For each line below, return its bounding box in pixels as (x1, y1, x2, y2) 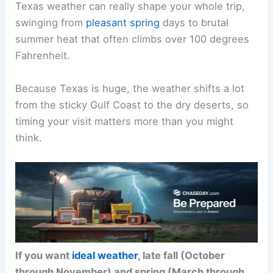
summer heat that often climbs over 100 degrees (15, 33, 250, 46)
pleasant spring (86, 16, 160, 29)
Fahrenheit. (15, 49, 71, 62)
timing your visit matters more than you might (15, 115, 234, 127)
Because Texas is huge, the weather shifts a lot (15, 82, 245, 94)
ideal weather (72, 249, 138, 262)
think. (15, 131, 43, 144)
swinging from (15, 16, 87, 29)
